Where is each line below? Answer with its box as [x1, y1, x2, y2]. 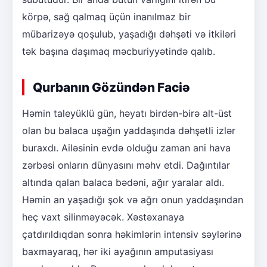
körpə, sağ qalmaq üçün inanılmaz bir [22, 10, 191, 23]
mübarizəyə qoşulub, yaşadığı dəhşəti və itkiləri [22, 27, 236, 40]
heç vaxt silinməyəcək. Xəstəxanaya [22, 210, 184, 223]
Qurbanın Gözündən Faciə [33, 79, 190, 95]
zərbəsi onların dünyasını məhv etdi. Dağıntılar [22, 159, 230, 171]
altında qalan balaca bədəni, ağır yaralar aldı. [22, 176, 224, 188]
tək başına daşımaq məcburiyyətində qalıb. [22, 45, 215, 57]
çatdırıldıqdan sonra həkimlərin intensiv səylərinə [22, 228, 241, 240]
